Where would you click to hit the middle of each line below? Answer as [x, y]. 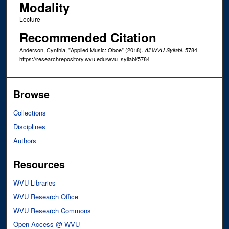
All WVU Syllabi [163, 50]
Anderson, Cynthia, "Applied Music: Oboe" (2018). [82, 49]
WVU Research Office [46, 196]
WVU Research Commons [52, 210]
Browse [32, 94]
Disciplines [30, 126]
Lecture [30, 19]
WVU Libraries [35, 182]
